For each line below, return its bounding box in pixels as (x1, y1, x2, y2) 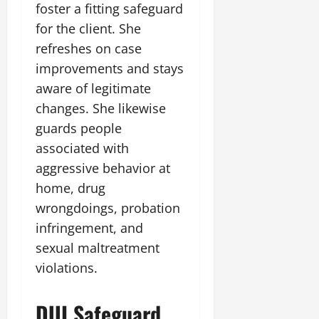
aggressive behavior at (36, 159, 170, 177)
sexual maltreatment (36, 239, 159, 256)
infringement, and (36, 219, 143, 236)
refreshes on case (36, 40, 142, 57)
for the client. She (36, 20, 141, 37)
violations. (36, 259, 98, 276)
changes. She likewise (36, 100, 166, 117)
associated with (36, 140, 129, 157)
